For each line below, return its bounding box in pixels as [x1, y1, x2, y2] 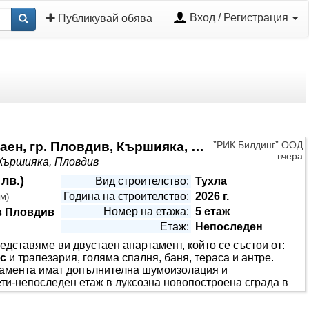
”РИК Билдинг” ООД [213, 139, 303, 150]
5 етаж [195, 206, 230, 217]
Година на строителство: [63, 190, 189, 202]
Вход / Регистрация [187, 12, 291, 23]
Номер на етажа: [103, 206, 189, 217]
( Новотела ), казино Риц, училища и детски [51, 289, 274, 301]
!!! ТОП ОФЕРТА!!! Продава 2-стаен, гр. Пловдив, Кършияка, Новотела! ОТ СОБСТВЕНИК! [191, 139, 204, 154]
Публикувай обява [55, 12, 152, 24]
